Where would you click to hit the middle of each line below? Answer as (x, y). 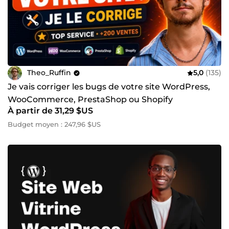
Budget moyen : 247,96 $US (54, 124)
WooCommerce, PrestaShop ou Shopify (90, 99)
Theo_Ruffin (49, 73)
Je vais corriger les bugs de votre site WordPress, (109, 86)
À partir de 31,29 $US (50, 110)
